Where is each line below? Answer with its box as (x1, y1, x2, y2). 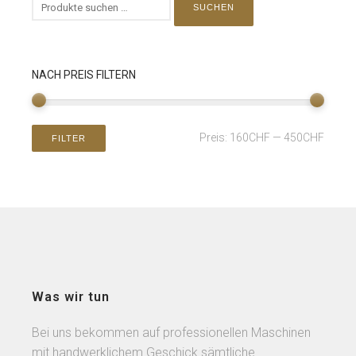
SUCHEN (193, 2, 234, 13)
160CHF (230, 131, 270, 145)
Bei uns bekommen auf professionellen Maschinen (32, 325, 311, 341)
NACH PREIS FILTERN (32, 68, 136, 82)
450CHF (284, 131, 324, 145)
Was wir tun (32, 289, 110, 305)
